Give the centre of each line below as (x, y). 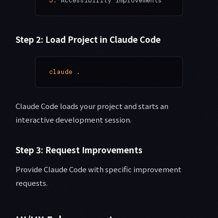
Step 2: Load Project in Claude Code (88, 39)
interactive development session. (73, 120)
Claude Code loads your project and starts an (92, 106)
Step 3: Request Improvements (79, 150)
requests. (32, 183)
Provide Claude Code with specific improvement (99, 169)
